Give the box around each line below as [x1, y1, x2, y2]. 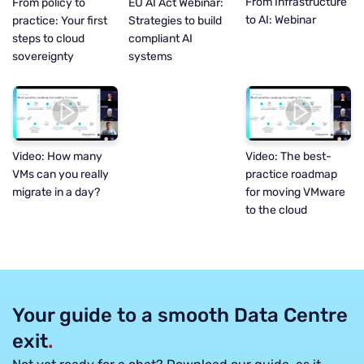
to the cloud [245, 203, 307, 218]
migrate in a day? [12, 185, 100, 200]
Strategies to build [128, 13, 223, 28]
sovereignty [12, 49, 74, 63]
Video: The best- [245, 149, 331, 164]
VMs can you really [12, 167, 109, 182]
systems [128, 49, 173, 63]
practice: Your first [12, 13, 107, 28]
